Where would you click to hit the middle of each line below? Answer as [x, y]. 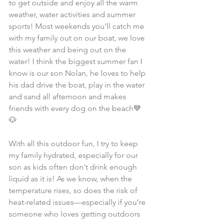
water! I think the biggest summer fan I [77, 61]
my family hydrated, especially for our [74, 155]
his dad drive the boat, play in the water [78, 85]
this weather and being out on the [68, 50]
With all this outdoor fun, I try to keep [74, 143]
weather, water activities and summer [73, 14]
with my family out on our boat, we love [78, 38]
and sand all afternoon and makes [68, 97]
